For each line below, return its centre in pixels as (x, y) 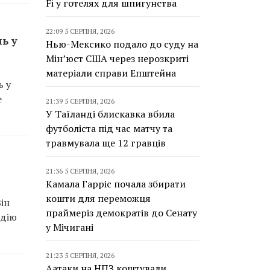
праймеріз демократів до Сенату (121, 213)
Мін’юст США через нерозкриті (117, 58)
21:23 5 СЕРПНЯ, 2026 (80, 255)
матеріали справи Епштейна (111, 73)
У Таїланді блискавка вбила (110, 114)
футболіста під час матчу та (109, 128)
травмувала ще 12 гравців (106, 143)
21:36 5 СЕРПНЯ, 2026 (80, 171)
